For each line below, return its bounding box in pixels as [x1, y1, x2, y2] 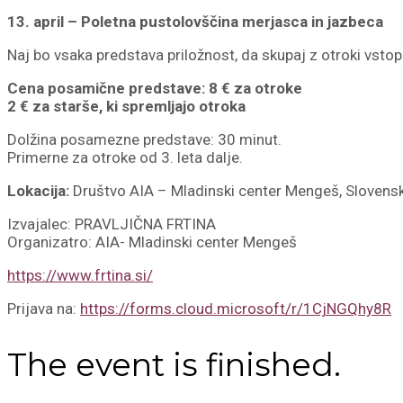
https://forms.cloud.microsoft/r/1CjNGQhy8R [80, 300, 391, 318]
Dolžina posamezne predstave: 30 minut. [7, 130, 282, 149]
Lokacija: [7, 182, 69, 201]
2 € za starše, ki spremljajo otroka [7, 97, 246, 116]
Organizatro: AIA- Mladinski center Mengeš [7, 233, 297, 252]
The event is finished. [7, 345, 341, 385]
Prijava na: [7, 300, 80, 318]
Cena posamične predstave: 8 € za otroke [7, 79, 302, 98]
